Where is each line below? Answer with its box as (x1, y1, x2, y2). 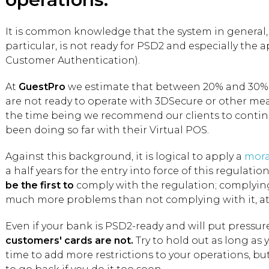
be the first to (5, 180, 74, 191)
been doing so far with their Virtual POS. (5, 124, 209, 136)
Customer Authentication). (5, 55, 140, 66)
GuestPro (19, 81, 65, 92)
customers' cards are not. (5, 235, 133, 246)
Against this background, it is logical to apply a (5, 151, 244, 162)
